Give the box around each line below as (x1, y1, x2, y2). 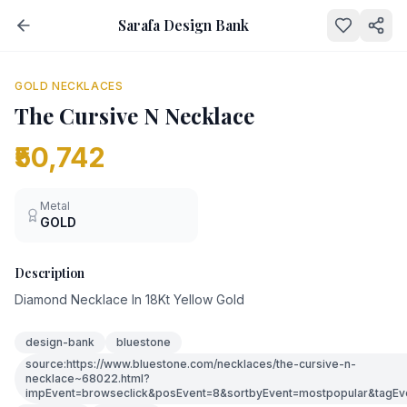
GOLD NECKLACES (15, 79, 124, 93)
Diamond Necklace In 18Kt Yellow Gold (15, 292, 244, 307)
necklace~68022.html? (25, 372, 150, 385)
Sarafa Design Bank (118, 15, 249, 35)
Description (15, 264, 84, 282)
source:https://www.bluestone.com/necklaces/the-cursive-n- (25, 357, 356, 371)
